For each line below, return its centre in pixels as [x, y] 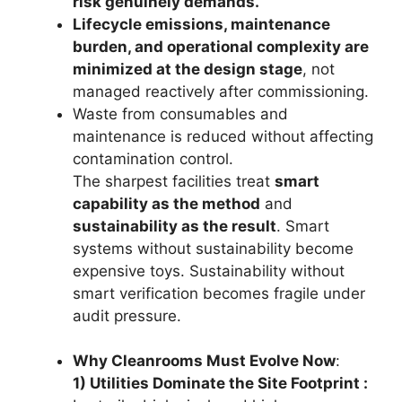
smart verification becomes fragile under [219, 293]
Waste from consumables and [180, 114]
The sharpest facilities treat [174, 181]
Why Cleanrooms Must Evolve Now [204, 360]
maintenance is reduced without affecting [223, 136]
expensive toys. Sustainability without [209, 271]
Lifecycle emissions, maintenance [201, 24]
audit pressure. [127, 315]
